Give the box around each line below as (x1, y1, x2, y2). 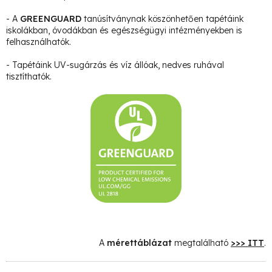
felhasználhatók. (6, 36, 71, 47)
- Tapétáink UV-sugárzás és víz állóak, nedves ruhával (6, 59, 224, 70)
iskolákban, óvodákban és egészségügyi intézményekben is (6, 24, 242, 36)
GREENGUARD (20, 13, 81, 24)
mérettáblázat (107, 237, 174, 249)
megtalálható (174, 237, 228, 249)
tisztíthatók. (6, 70, 52, 82)
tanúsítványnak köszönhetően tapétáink (81, 13, 243, 24)
